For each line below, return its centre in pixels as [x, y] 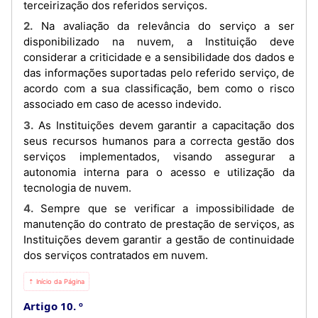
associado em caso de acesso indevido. [122, 104]
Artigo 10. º [53, 306]
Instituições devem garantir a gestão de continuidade [159, 240]
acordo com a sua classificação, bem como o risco [159, 88]
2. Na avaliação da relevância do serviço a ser [28, 26]
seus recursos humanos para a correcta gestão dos [159, 141]
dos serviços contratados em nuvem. [116, 255]
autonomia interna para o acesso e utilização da [159, 172]
